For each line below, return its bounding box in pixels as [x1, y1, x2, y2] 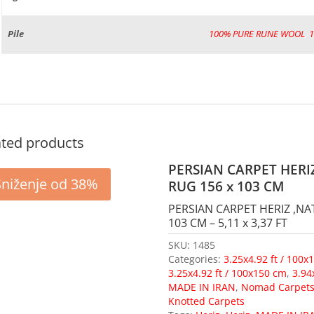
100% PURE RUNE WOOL [208, 27, 305, 40]
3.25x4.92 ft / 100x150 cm [168, 266, 287, 280]
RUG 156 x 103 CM [168, 177, 285, 196]
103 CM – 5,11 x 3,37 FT [168, 214, 288, 231]
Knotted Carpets [168, 294, 245, 308]
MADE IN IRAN [168, 280, 236, 294]
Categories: [168, 252, 224, 266]
